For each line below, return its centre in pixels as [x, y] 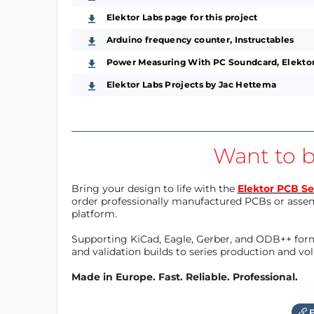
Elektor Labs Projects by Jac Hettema [191, 84]
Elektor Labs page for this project [182, 17]
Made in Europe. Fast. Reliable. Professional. [184, 277]
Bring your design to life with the [154, 188]
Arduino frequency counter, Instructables [200, 39]
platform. [94, 213]
